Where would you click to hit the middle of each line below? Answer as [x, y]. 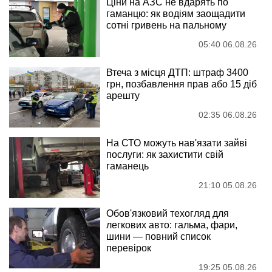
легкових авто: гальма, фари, [172, 225]
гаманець [127, 166]
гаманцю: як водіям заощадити [176, 13]
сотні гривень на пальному [166, 25]
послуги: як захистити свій [165, 154]
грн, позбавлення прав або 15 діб [182, 84]
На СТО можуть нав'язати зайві [177, 143]
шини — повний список [158, 236]
